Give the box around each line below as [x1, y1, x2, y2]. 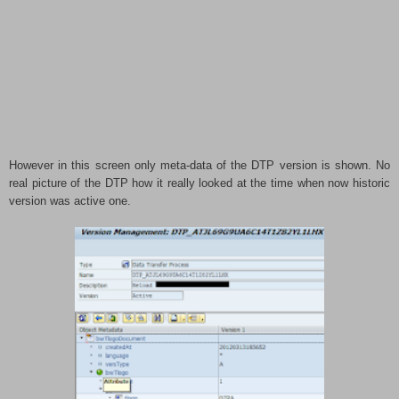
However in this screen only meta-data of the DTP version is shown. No [9, 158, 390, 172]
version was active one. [9, 193, 131, 208]
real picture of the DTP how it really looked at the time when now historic [9, 175, 390, 190]
